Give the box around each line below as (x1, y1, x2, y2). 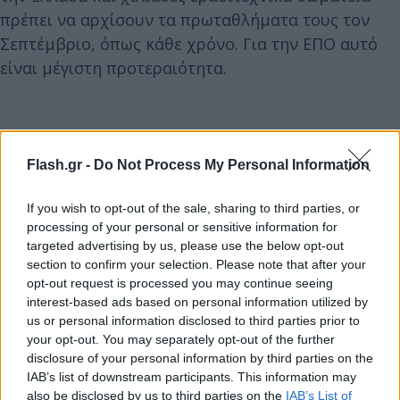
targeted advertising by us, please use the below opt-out (27, 237, 344, 253)
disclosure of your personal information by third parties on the (27, 350, 373, 365)
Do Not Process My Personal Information (94, 156, 370, 172)
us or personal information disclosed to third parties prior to (27, 312, 360, 328)
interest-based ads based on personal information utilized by (27, 294, 368, 309)
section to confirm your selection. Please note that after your (27, 256, 366, 271)
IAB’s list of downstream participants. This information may (27, 369, 356, 384)
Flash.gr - (27, 156, 94, 172)
